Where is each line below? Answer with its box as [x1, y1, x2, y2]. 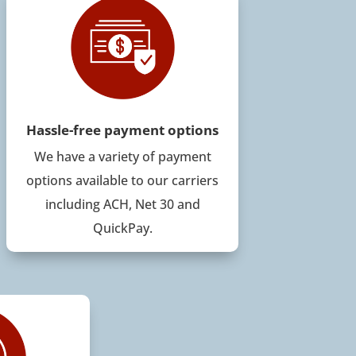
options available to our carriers [26, 171, 219, 189]
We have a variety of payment [33, 147, 211, 165]
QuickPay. [92, 219, 153, 237]
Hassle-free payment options [26, 120, 219, 139]
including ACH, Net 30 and [44, 195, 200, 213]
